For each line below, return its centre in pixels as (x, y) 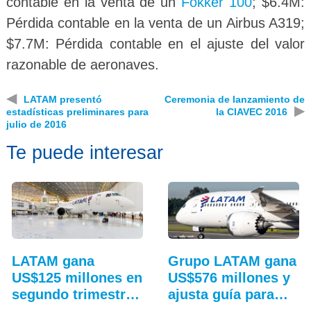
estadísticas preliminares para (77, 111)
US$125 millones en (77, 278)
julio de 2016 (36, 124)
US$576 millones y (229, 278)
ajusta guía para (221, 295)
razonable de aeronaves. (82, 64)
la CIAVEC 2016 (252, 111)
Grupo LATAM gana (232, 261)
